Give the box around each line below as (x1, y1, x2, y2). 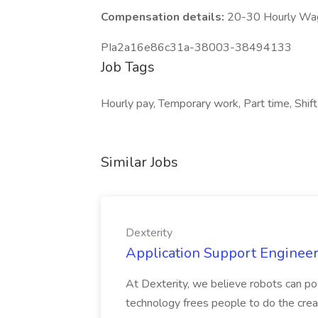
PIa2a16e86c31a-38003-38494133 (101, 40, 292, 55)
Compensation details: (101, 9, 227, 25)
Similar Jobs (101, 153, 178, 172)
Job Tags (101, 57, 155, 77)
